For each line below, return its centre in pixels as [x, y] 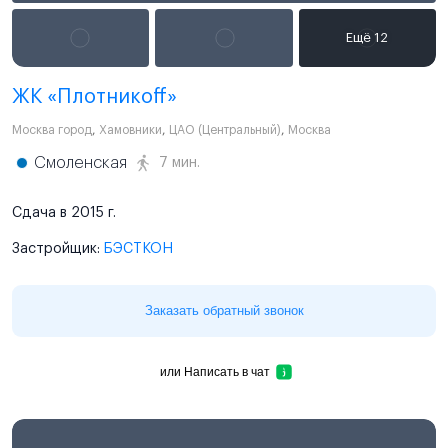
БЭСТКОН [138, 249]
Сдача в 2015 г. [64, 213]
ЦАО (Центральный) [225, 130]
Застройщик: [58, 249]
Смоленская [80, 163]
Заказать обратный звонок [224, 310]
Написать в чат [260, 372]
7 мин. [179, 163]
